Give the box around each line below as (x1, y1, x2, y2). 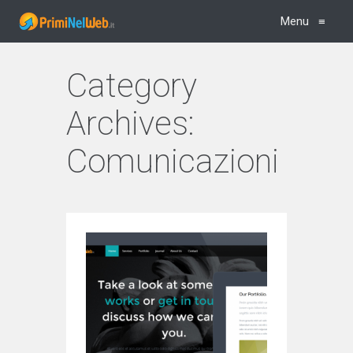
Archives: (66, 104, 195, 143)
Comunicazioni (66, 142, 279, 180)
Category (66, 66, 197, 105)
